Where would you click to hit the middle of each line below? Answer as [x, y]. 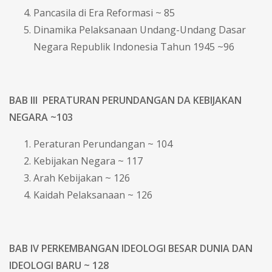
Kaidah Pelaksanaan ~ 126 [93, 195]
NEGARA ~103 [41, 117]
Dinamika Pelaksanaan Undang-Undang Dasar [140, 29]
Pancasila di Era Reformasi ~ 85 [104, 12]
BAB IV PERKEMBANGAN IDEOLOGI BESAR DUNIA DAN [131, 248]
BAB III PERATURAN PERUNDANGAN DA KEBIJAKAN [125, 100]
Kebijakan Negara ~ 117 [88, 161]
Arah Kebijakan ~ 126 [82, 178]
